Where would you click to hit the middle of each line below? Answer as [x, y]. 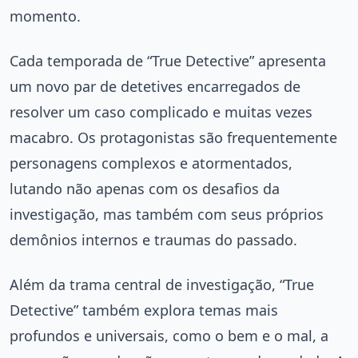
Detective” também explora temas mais [144, 310]
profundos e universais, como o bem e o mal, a [169, 336]
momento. [45, 16]
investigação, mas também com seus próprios [167, 215]
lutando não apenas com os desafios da [145, 189]
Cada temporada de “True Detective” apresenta [168, 61]
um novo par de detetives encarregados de [155, 87]
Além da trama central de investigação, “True [162, 285]
